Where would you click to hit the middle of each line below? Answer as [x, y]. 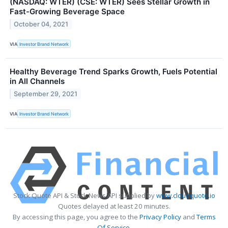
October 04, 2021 [41, 24]
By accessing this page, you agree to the [76, 217]
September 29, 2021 [46, 94]
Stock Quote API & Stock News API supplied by [84, 196]
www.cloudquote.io [186, 196]
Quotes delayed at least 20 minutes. [114, 206]
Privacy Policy [160, 217]
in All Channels [37, 81]
